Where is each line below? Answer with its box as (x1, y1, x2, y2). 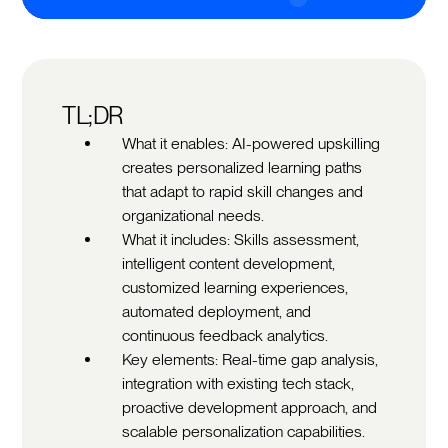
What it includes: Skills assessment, (122, 229, 360, 249)
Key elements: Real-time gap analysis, (122, 349, 379, 369)
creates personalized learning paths (122, 157, 363, 177)
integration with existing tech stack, (122, 373, 355, 393)
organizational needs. (122, 205, 265, 225)
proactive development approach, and (122, 397, 378, 417)
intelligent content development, (122, 253, 336, 273)
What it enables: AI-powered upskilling (122, 133, 381, 153)
